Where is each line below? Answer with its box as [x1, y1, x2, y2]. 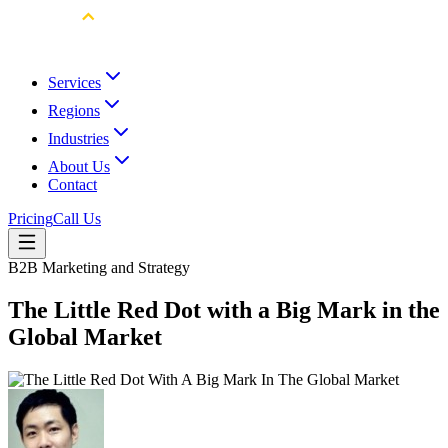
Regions [48, 102, 100, 119]
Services [48, 74, 101, 91]
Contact [48, 176, 97, 193]
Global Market [8, 323, 162, 350]
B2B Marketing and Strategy [8, 259, 190, 276]
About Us [48, 158, 110, 175]
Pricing [8, 210, 53, 227]
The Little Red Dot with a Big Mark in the [8, 296, 440, 323]
